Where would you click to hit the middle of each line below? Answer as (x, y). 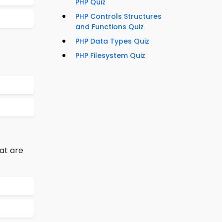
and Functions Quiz (110, 27)
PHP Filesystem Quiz (110, 56)
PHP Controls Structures (118, 17)
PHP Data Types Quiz (112, 41)
